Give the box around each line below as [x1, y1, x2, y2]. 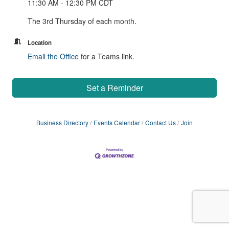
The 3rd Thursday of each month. [28, 16, 139, 26]
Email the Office [28, 51, 79, 61]
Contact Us [145, 118, 176, 127]
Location [28, 38, 52, 47]
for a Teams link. [79, 51, 134, 61]
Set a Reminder [86, 82, 143, 94]
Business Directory [36, 118, 88, 127]
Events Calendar [94, 118, 140, 127]
